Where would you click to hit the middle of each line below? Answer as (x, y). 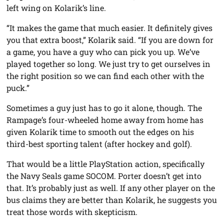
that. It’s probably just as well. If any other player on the (111, 187)
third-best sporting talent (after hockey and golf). (99, 143)
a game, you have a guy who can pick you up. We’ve (103, 51)
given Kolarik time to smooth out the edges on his (100, 131)
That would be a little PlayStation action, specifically (106, 163)
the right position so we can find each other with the (105, 75)
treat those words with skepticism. (72, 211)
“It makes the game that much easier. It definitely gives (110, 27)
